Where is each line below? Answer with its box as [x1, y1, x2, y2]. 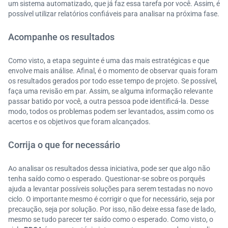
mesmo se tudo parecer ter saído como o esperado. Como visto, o [8, 215, 213, 223]
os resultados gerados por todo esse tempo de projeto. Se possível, [8, 77, 217, 85]
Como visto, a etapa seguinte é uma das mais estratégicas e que [8, 56, 209, 65]
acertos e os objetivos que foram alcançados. [8, 118, 151, 126]
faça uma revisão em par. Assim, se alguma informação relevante [8, 87, 213, 95]
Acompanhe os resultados [8, 32, 115, 42]
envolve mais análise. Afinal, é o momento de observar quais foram [8, 67, 217, 75]
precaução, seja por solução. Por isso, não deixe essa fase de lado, [8, 205, 216, 213]
